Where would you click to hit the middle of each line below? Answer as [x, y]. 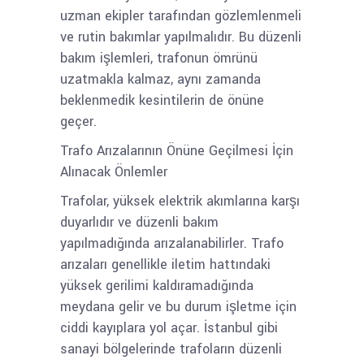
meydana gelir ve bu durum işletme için [178, 307]
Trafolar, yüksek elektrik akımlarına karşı [180, 201]
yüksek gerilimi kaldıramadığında [157, 286]
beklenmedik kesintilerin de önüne [162, 100]
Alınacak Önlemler [114, 172]
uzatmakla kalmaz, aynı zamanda [160, 79]
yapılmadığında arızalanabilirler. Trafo [172, 243]
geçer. [78, 121]
